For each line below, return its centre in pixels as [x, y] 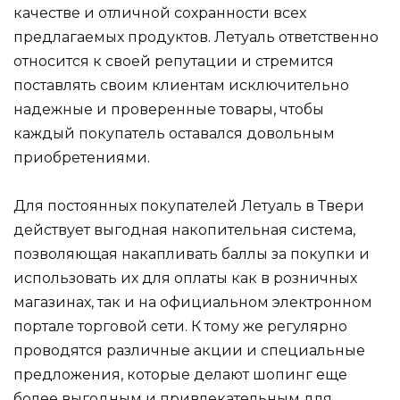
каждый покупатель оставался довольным [174, 133]
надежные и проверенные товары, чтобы [169, 109]
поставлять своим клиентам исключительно [181, 85]
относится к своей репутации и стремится [174, 61]
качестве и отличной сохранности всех [160, 12]
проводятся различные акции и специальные [189, 351]
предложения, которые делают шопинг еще [180, 375]
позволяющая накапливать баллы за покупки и [192, 254]
